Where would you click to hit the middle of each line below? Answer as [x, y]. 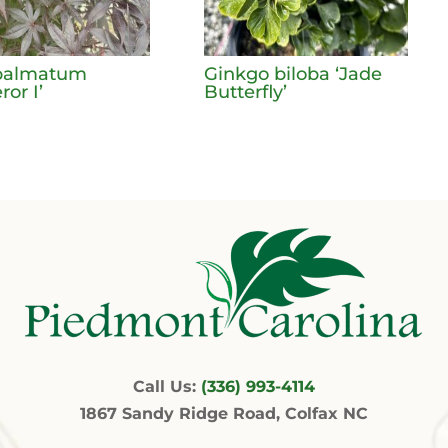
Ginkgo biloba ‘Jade [292, 73]
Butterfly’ [245, 91]
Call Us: [167, 387]
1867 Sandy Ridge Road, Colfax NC [224, 414]
